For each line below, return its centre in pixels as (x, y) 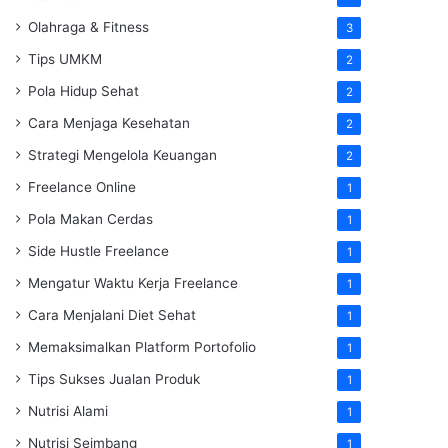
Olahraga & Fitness (88, 27)
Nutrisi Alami (68, 411)
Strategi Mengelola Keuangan (122, 155)
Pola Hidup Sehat (83, 91)
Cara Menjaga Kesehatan (109, 123)
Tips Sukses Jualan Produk (114, 379)
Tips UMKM (65, 59)
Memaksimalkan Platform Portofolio (142, 347)
